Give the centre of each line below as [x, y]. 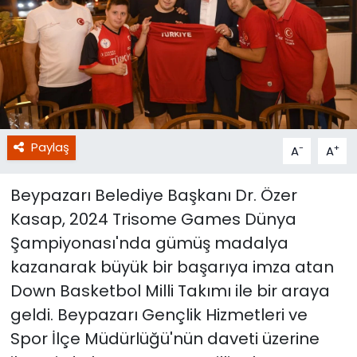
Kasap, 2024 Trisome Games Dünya [153, 220]
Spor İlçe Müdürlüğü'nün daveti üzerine [165, 339]
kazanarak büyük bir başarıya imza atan [172, 267]
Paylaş [50, 147]
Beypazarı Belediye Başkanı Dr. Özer [153, 196]
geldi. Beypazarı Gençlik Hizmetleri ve [159, 315]
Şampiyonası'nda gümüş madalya [149, 243]
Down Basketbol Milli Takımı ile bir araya [170, 291]
